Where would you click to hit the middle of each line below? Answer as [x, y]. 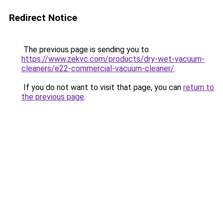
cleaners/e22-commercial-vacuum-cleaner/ [98, 68]
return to [199, 87]
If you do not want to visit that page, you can [102, 87]
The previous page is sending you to [85, 50]
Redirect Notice [43, 18]
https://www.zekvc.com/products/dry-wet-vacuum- [113, 59]
